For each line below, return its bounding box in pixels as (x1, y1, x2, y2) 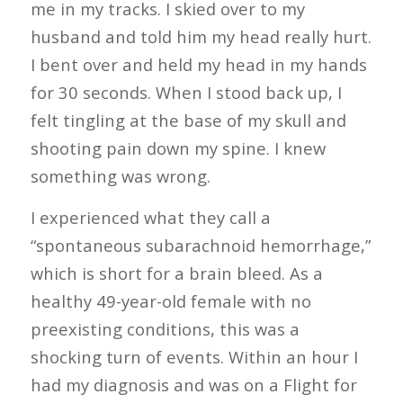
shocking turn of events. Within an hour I (30, 345, 358, 369)
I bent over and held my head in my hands (30, 52, 367, 76)
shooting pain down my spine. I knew (30, 136, 326, 159)
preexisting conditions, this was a (30, 318, 300, 341)
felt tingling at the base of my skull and (30, 108, 346, 131)
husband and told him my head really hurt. (30, 24, 372, 48)
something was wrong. (30, 164, 210, 187)
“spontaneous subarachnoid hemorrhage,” (30, 234, 371, 257)
